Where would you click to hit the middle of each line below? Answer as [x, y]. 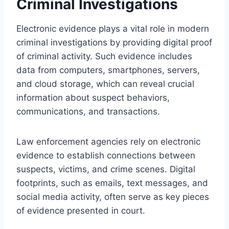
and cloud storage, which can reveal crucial [105, 84]
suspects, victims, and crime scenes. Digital [106, 169]
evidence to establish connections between [106, 155]
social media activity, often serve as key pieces [113, 197]
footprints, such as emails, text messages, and [112, 183]
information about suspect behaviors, [93, 97]
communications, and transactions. [88, 111]
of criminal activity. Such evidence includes [104, 56]
